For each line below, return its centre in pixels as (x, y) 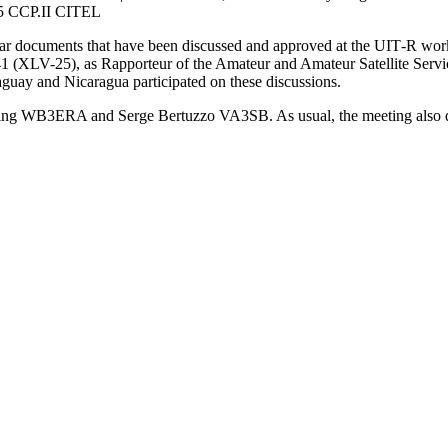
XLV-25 (44, 63)
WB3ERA (54, 115)
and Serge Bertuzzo (153, 115)
